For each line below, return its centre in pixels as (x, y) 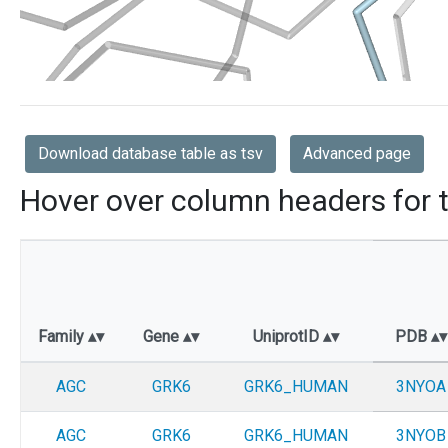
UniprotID (288, 337)
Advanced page (357, 154)
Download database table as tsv (150, 154)
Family (63, 337)
